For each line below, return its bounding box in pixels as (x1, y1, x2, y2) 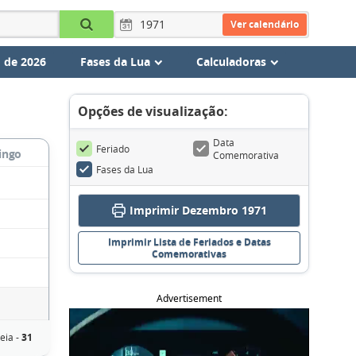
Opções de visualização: (78, 103, 228, 120)
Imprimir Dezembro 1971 (130, 203, 267, 218)
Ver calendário (230, 17, 299, 31)
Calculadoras (195, 54, 266, 69)
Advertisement (157, 292, 222, 305)
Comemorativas (152, 247, 226, 261)
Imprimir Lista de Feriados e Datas (107, 235, 271, 249)
